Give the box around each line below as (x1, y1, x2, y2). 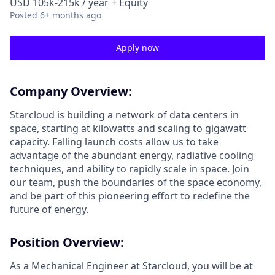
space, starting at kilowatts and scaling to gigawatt (10, 122, 246, 135)
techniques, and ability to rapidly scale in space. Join (10, 162, 249, 176)
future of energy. (10, 203, 88, 216)
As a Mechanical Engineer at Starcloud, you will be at (10, 259, 253, 273)
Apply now (116, 42, 159, 53)
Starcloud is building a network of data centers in (10, 108, 239, 122)
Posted (10, 9, 37, 21)
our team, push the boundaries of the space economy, (10, 176, 261, 189)
